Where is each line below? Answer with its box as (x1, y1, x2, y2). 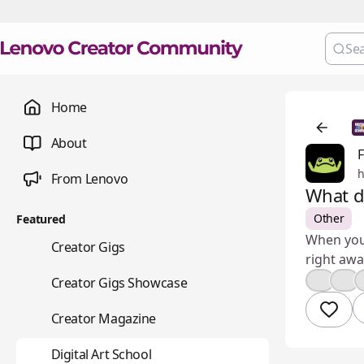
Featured (16, 211, 66, 227)
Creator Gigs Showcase (50, 274, 188, 292)
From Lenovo (50, 170, 128, 188)
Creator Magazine (50, 310, 157, 327)
